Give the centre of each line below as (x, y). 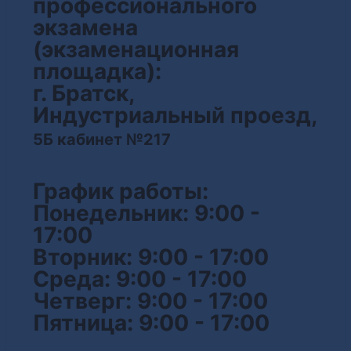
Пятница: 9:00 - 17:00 (151, 323)
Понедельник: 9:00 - (147, 213)
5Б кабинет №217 (102, 139)
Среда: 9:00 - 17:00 (140, 279)
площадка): (97, 71)
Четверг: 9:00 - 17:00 (150, 301)
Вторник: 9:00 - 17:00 (151, 257)
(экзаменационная (136, 49)
